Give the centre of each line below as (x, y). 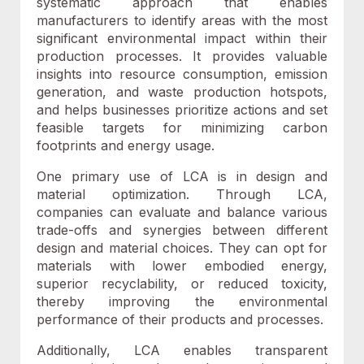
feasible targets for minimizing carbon (182, 128)
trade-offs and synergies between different (182, 230)
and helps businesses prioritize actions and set (182, 110)
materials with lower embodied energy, (182, 266)
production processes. (115, 56)
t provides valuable (262, 56)
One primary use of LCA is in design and (182, 176)
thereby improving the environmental (182, 301)
